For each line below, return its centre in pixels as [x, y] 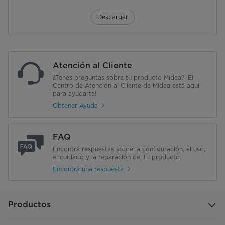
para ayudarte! [75, 94]
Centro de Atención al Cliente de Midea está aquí [126, 86]
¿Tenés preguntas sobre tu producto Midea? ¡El [123, 78]
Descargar [113, 17]
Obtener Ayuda [75, 105]
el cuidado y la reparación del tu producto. [117, 157]
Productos [29, 205]
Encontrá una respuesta [88, 169]
